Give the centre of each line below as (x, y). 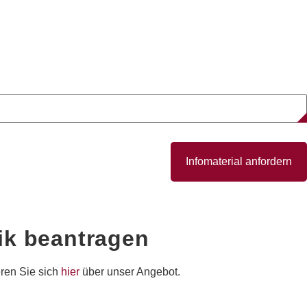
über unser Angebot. (130, 271)
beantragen (83, 238)
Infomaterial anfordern (239, 161)
